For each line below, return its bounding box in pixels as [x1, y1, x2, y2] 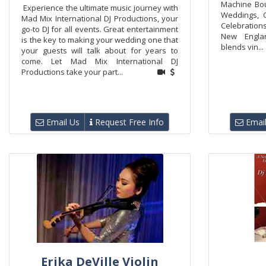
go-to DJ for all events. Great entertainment [21, 24, 178, 34]
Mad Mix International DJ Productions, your [21, 13, 178, 24]
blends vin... [221, 42, 264, 52]
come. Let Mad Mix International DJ [21, 56, 178, 66]
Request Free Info [93, 116, 164, 128]
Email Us [44, 116, 80, 128]
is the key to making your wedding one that [21, 34, 178, 45]
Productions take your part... [21, 66, 123, 77]
